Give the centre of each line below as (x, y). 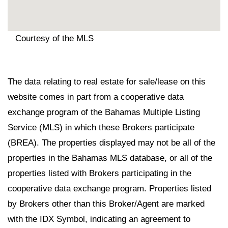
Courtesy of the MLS (54, 38)
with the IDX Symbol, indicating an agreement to (99, 219)
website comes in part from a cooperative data (96, 97)
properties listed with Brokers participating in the (99, 173)
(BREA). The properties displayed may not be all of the (111, 142)
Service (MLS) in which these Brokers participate (101, 127)
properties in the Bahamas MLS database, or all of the (110, 158)
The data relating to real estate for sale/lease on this (107, 81)
